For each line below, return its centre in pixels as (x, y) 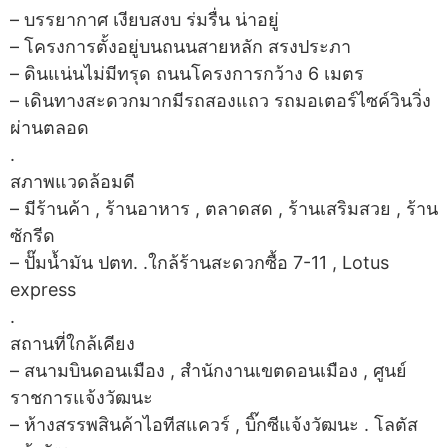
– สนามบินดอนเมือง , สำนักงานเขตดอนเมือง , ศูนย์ (208, 371)
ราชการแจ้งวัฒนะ (81, 398)
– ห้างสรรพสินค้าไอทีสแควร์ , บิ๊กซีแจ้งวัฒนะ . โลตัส (214, 425)
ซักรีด (32, 236)
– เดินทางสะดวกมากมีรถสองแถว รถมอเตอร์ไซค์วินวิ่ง (220, 101)
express (43, 290)
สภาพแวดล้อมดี (72, 182)
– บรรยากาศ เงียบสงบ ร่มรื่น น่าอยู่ (144, 20)
